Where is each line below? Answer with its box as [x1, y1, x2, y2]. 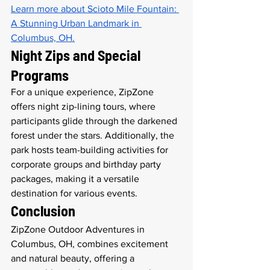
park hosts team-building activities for [11, 145, 171, 155]
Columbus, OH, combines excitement [11, 239, 171, 249]
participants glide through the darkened [11, 116, 180, 126]
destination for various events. [11, 188, 137, 198]
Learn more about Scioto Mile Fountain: [11, 4, 179, 14]
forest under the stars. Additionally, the [11, 130, 177, 140]
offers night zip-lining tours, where [11, 101, 158, 111]
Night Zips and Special [11, 46, 143, 64]
